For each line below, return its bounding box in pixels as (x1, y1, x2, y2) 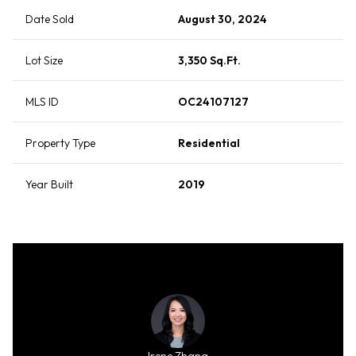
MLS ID (25, 95, 59, 110)
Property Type (25, 136, 95, 151)
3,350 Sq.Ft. (178, 53, 241, 68)
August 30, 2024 (178, 12, 267, 27)
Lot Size (25, 53, 63, 68)
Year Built (25, 177, 73, 192)
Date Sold (25, 12, 74, 27)
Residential (178, 136, 240, 151)
